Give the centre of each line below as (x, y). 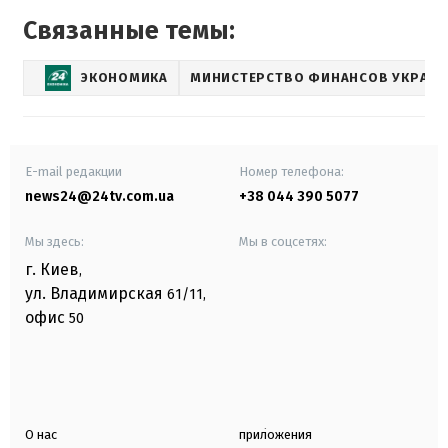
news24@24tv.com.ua (99, 196)
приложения (275, 434)
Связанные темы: (129, 30)
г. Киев (52, 269)
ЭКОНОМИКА (125, 78)
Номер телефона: (291, 171)
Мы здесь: (54, 241)
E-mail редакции (73, 171)
